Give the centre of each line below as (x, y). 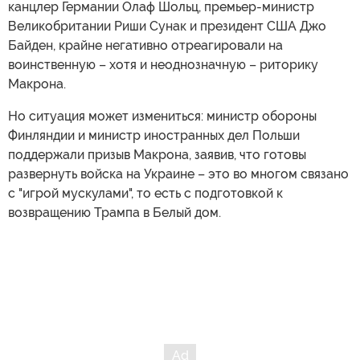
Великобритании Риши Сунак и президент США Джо (167, 26)
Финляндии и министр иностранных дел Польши (154, 135)
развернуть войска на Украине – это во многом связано (178, 174)
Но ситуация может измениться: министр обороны (162, 116)
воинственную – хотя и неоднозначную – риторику (163, 65)
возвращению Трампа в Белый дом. (115, 213)
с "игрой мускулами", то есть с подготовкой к (145, 193)
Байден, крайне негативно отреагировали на (145, 45)
